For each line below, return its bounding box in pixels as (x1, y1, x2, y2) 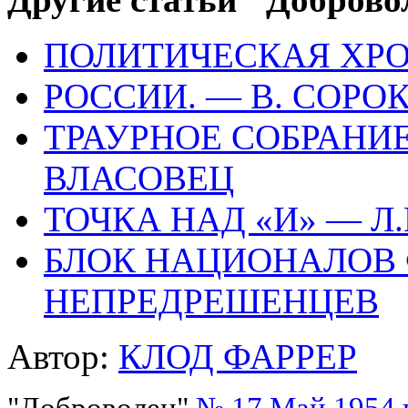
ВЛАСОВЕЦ (44, 158, 234, 199)
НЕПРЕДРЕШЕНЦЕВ (44, 281, 379, 321)
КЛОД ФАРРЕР (118, 337, 357, 377)
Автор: (7, 337, 118, 377)
